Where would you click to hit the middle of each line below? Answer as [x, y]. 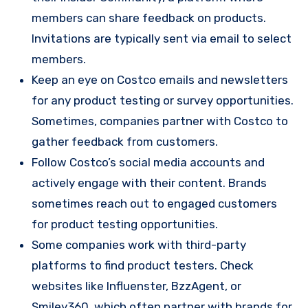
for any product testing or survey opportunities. [163, 100]
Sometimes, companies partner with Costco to [160, 121]
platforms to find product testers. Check [143, 265]
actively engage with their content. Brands [149, 183]
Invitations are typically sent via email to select [162, 38]
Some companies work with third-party [139, 245]
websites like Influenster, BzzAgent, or [136, 286]
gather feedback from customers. [125, 142]
